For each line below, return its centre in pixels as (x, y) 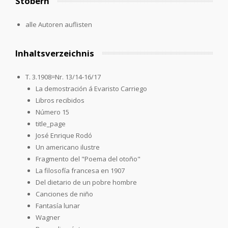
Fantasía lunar (58, 205)
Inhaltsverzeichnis (55, 53)
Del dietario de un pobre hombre (86, 182)
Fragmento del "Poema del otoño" (88, 159)
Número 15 (52, 112)
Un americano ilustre (68, 147)
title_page (51, 123)
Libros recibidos (60, 100)
